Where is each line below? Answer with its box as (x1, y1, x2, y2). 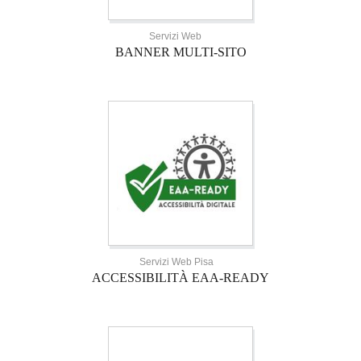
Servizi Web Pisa (139, 256, 214, 268)
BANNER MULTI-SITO (114, 45, 247, 60)
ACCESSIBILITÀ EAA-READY (92, 271, 269, 285)
